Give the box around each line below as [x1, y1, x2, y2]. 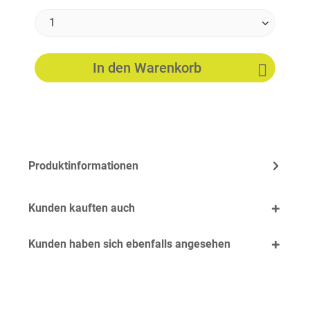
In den [92, 60, 131, 76]
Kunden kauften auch [28, 201, 135, 215]
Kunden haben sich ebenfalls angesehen [28, 237, 230, 250]
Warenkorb [134, 60, 201, 76]
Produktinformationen [28, 159, 138, 172]
